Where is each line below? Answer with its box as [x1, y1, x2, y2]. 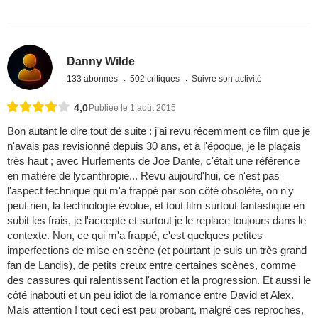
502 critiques [130, 73, 182, 84]
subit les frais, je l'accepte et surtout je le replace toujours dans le [7, 214, 306, 227]
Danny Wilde [67, 55, 136, 67]
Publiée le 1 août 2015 [89, 103, 176, 114]
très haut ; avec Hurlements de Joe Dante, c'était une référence [7, 155, 300, 168]
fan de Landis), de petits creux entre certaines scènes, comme [7, 259, 296, 272]
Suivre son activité [192, 73, 263, 84]
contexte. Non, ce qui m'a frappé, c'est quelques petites [7, 229, 263, 242]
